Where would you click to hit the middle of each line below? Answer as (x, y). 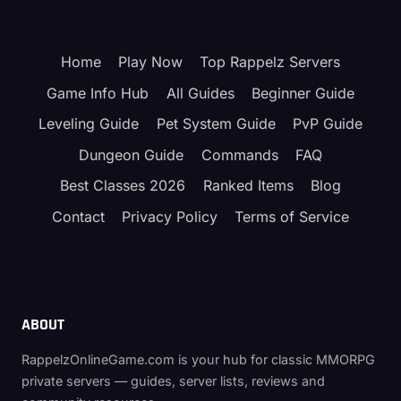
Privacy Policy (170, 216)
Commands (239, 154)
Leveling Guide (89, 124)
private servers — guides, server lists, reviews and (173, 381)
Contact (78, 216)
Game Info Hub (98, 93)
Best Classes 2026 (123, 186)
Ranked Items (248, 186)
